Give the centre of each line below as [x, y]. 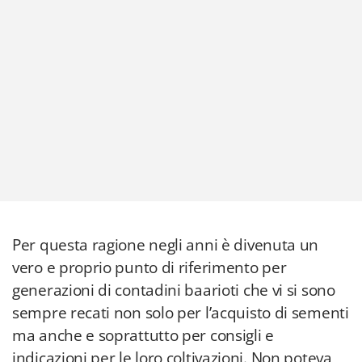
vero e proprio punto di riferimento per [149, 267]
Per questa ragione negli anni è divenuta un [166, 245]
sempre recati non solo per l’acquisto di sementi [181, 313]
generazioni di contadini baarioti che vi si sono [174, 290]
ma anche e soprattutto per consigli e [143, 335]
